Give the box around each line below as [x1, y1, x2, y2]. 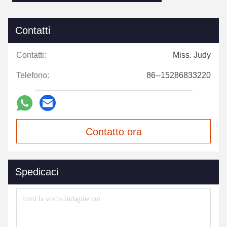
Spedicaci [15, 166, 58, 177]
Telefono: [16, 71, 49, 80]
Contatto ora [85, 126, 142, 137]
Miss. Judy [173, 51, 211, 59]
